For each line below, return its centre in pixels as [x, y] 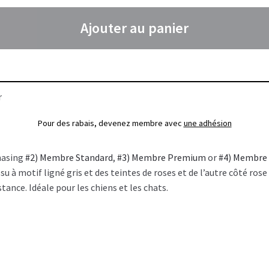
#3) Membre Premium [162, 157]
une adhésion [207, 123]
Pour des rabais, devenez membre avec [110, 123]
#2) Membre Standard [69, 157]
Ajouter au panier [134, 28]
